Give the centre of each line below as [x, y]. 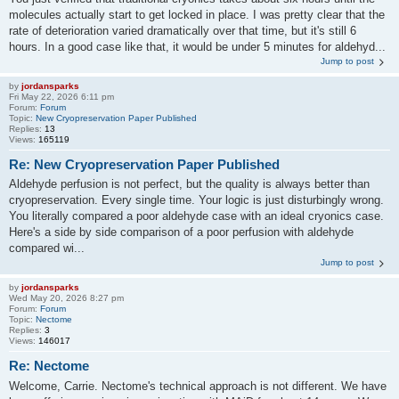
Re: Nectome [49, 366]
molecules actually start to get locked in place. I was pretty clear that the [197, 14]
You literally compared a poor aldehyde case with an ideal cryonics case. [196, 216]
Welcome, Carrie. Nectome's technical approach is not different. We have [198, 386]
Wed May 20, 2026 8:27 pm [66, 298]
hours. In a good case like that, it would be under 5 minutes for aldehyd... [197, 46]
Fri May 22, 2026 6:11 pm [61, 96]
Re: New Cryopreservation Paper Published [144, 164]
